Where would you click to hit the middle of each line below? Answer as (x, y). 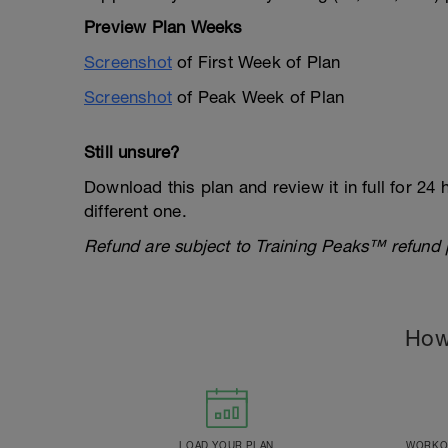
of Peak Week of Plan (258, 97)
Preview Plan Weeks (163, 27)
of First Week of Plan (256, 62)
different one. (135, 211)
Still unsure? (132, 152)
